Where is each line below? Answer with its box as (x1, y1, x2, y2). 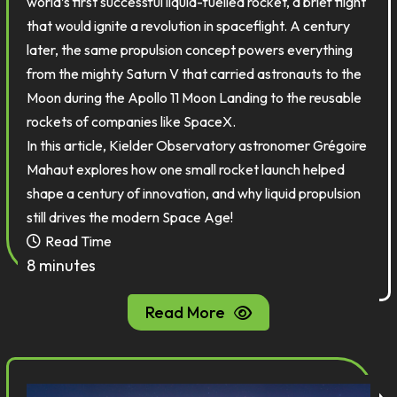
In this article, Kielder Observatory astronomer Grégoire (27, 136, 368, 154)
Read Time (45, 232, 113, 250)
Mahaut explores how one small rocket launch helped (27, 160, 346, 178)
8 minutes (27, 255, 97, 276)
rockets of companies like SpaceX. (27, 113, 239, 130)
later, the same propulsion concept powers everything (27, 41, 354, 58)
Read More (145, 302, 225, 323)
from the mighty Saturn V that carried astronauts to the (27, 65, 362, 82)
